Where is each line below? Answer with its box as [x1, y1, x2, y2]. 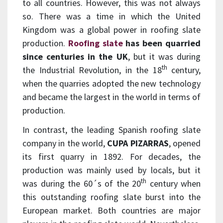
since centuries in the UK [22, 50, 128, 62]
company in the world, [22, 137, 108, 149]
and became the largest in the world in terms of [22, 91, 201, 103]
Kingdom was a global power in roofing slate [22, 23, 201, 35]
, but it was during [127, 50, 201, 62]
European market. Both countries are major [22, 204, 201, 216]
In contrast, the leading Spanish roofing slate [22, 123, 201, 135]
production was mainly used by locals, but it [22, 164, 201, 176]
